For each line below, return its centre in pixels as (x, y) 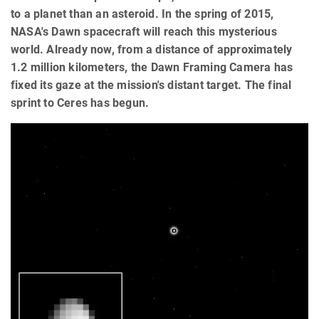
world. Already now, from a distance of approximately (152, 50)
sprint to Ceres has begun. (80, 103)
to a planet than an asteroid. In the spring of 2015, (142, 14)
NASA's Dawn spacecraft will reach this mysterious (144, 32)
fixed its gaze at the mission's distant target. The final (151, 85)
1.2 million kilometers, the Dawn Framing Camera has (152, 68)
